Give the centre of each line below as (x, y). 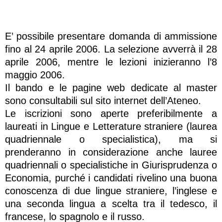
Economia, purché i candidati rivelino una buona (111, 178)
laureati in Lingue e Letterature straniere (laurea (111, 126)
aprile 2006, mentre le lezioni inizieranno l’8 (111, 62)
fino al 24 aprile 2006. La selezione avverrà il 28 (111, 49)
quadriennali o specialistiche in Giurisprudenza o (111, 165)
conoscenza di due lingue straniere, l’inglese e (111, 191)
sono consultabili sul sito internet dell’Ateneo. (103, 100)
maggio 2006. (35, 75)
